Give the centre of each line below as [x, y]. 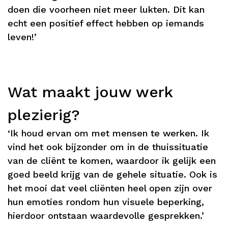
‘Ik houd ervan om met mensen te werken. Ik [108, 133]
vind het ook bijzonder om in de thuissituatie [108, 147]
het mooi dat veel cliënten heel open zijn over [110, 188]
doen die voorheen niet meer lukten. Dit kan [106, 9]
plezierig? [44, 115]
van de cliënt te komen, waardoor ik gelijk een [112, 160]
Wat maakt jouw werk [90, 92]
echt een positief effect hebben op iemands [106, 23]
